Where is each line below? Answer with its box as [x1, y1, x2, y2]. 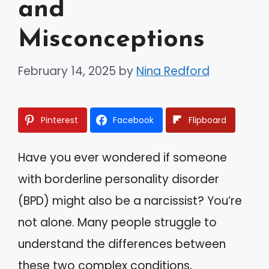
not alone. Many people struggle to [18, 214, 217, 231]
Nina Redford [136, 62, 210, 79]
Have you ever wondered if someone [18, 149, 227, 166]
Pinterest [41, 113, 78, 126]
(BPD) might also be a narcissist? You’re [18, 192, 242, 209]
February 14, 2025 [18, 62, 116, 79]
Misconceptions [18, 27, 205, 53]
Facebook [113, 113, 154, 126]
